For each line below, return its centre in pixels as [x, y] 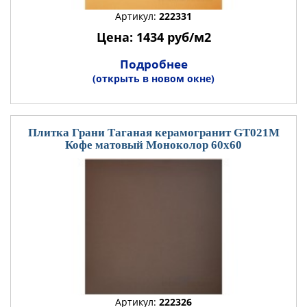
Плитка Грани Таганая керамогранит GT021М [153, 133]
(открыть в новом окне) [153, 78]
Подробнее [153, 64]
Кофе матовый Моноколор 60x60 [153, 145]
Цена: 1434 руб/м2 [153, 37]
